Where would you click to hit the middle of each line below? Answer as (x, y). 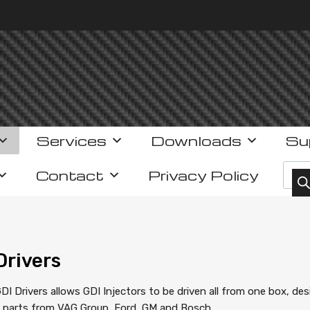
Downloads (196, 141)
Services (71, 141)
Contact (70, 175)
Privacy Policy (203, 175)
